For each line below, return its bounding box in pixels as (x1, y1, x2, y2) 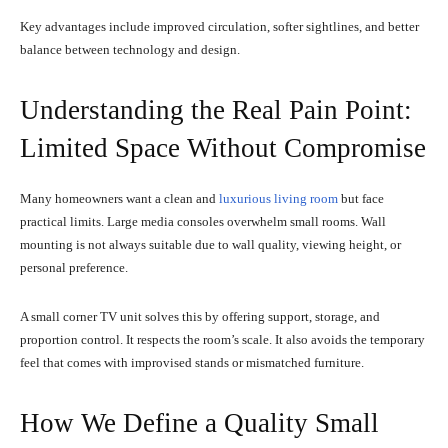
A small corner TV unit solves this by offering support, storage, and (20, 308, 380, 324)
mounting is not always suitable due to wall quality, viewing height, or (20, 236, 401, 252)
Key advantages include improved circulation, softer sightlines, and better (20, 18, 419, 34)
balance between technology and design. (20, 41, 240, 57)
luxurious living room (219, 190, 338, 206)
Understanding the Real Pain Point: (20, 94, 412, 125)
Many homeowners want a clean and (20, 190, 219, 206)
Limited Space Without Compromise (20, 132, 426, 163)
